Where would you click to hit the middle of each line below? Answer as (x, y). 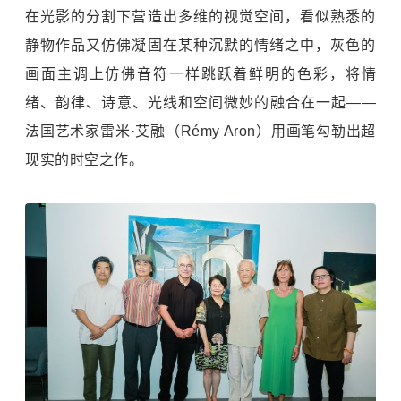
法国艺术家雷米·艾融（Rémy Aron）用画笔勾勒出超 (200, 132)
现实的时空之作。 (84, 160)
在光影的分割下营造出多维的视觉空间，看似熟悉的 (200, 17)
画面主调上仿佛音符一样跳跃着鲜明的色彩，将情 (200, 74)
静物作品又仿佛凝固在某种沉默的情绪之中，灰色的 (200, 46)
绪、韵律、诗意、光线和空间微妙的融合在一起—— (200, 103)
